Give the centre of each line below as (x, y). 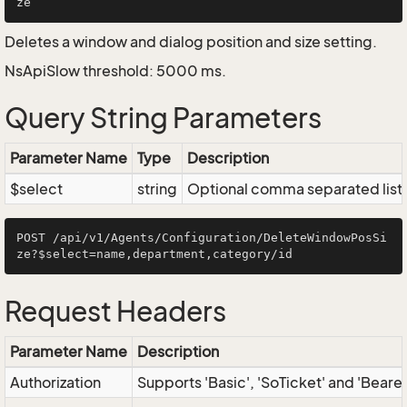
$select (36, 189)
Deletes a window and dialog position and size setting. (191, 42)
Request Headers (115, 312)
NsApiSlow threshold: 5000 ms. (115, 71)
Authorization (55, 382)
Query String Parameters (163, 118)
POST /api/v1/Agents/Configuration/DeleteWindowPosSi (202, 238)
